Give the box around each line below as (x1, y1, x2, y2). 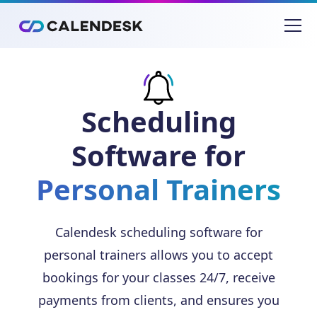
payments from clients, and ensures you (38, 292, 279, 309)
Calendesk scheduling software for (54, 224, 263, 241)
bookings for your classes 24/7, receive (42, 269, 275, 286)
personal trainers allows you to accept (44, 246, 273, 263)
